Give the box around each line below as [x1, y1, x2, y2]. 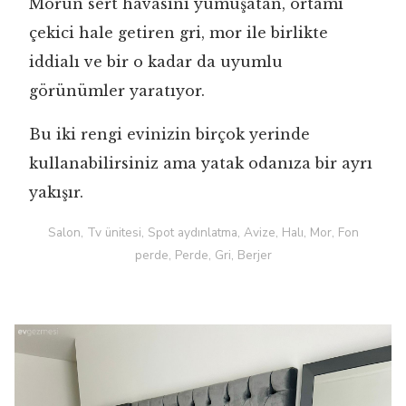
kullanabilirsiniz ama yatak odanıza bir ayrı [29, 153, 372, 172]
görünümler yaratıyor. [29, 81, 205, 100]
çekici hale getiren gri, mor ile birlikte [29, 23, 328, 42]
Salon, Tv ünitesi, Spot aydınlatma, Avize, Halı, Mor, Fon [47, 223, 359, 241]
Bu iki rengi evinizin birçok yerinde [29, 124, 310, 143]
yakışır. [29, 182, 83, 201]
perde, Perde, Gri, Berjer [134, 246, 272, 264]
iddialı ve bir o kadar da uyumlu [29, 52, 283, 71]
